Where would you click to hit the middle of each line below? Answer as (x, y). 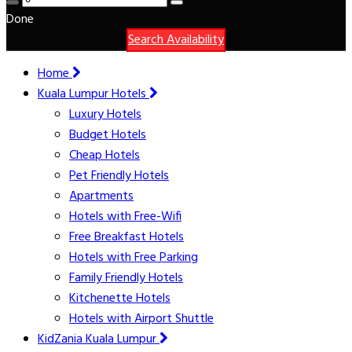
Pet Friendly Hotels (119, 176)
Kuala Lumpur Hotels (93, 94)
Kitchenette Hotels (120, 299)
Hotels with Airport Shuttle (141, 319)
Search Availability (176, 40)
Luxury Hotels (105, 115)
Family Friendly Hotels (126, 278)
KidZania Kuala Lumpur (99, 339)
